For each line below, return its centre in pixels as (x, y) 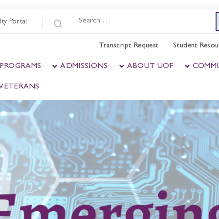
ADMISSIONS (84, 66)
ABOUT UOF (150, 66)
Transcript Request (129, 46)
